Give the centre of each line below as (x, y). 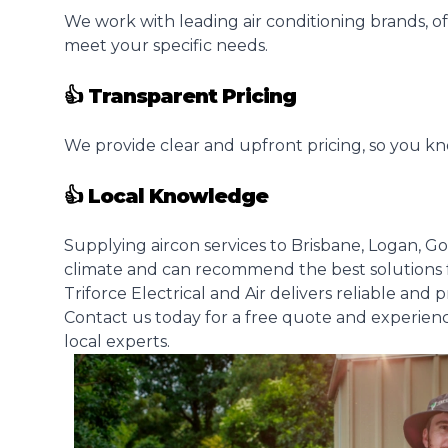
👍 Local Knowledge (166, 196)
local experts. (117, 341)
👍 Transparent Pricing (180, 96)
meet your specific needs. (166, 45)
